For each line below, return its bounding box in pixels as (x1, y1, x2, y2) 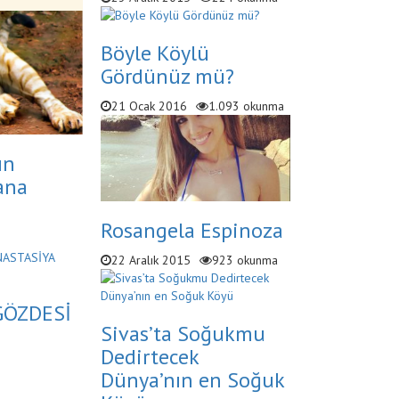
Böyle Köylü (100, 39, 209, 68)
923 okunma (211, 251, 278, 268)
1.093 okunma (208, 98, 284, 115)
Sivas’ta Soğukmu (100, 319, 265, 347)
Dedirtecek (100, 342, 199, 370)
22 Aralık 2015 (110, 251, 191, 268)
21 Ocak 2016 (110, 98, 187, 115)
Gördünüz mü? (100, 62, 234, 91)
